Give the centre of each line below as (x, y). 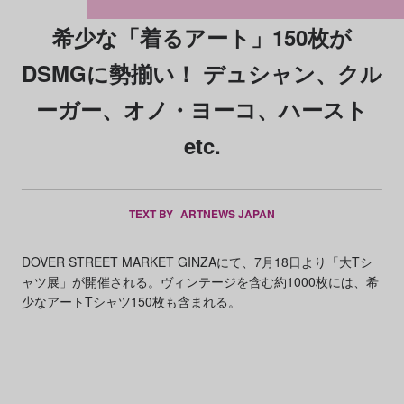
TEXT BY (152, 214)
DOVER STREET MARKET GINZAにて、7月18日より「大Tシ (197, 262)
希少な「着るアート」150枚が (202, 37)
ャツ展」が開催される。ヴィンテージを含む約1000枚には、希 (200, 281)
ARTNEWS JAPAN (228, 214)
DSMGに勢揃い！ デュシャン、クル (202, 73)
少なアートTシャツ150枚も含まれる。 (131, 301)
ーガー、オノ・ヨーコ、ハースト (202, 109)
